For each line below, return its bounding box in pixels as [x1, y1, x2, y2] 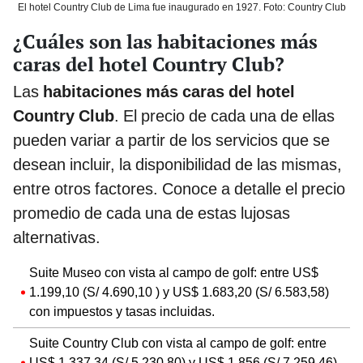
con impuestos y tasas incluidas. [29, 304, 215, 320]
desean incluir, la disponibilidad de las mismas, [13, 155, 342, 175]
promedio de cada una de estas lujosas [13, 203, 290, 224]
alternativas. [13, 228, 100, 248]
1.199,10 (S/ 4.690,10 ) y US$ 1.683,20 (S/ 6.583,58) [29, 284, 329, 301]
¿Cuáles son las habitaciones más [13, 28, 318, 55]
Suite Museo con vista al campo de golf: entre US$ [29, 265, 318, 281]
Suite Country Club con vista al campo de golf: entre [29, 335, 327, 352]
